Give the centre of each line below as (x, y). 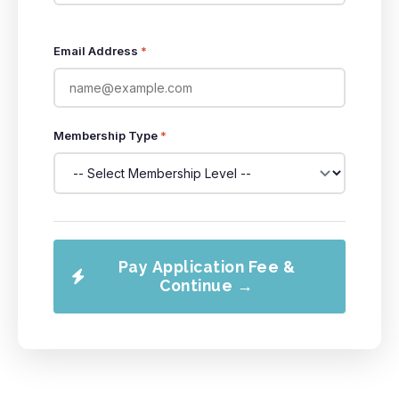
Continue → (207, 285)
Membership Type (107, 135)
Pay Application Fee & (206, 267)
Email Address (97, 51)
